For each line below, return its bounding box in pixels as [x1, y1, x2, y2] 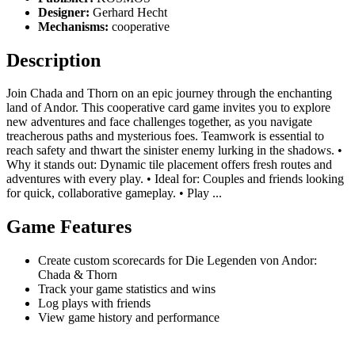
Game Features [6, 216, 132, 238]
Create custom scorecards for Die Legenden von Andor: [38, 254, 317, 268]
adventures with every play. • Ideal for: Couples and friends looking [6, 172, 344, 186]
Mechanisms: [38, 19, 109, 33]
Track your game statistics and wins [38, 282, 216, 296]
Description [6, 49, 101, 71]
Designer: [38, 5, 90, 19]
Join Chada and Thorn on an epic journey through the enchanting [6, 86, 332, 101]
